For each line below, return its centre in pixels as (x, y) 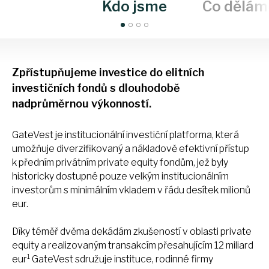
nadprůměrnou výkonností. (82, 104)
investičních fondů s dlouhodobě (96, 88)
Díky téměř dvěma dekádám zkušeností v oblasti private (132, 232)
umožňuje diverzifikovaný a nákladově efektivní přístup (131, 149)
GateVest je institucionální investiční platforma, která (125, 135)
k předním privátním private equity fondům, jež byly (120, 163)
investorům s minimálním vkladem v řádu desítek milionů (131, 190)
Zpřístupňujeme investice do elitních (108, 73)
